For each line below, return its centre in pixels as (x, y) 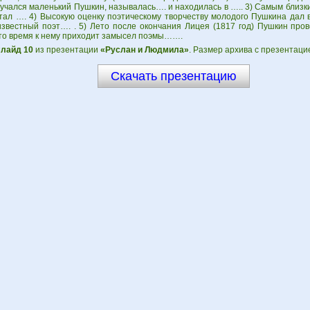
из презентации (66, 50)
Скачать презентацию (174, 76)
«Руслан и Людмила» (144, 50)
